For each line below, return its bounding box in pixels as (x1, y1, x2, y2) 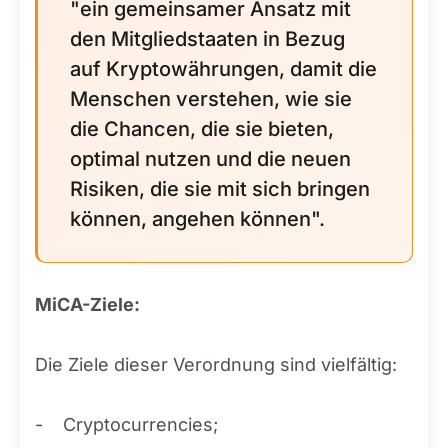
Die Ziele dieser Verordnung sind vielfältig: (35, 354, 397, 376)
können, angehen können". (70, 207, 325, 232)
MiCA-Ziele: (35, 294, 140, 316)
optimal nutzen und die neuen (70, 147, 351, 172)
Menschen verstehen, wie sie (70, 87, 352, 112)
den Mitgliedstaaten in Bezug (70, 27, 345, 52)
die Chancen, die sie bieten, (70, 117, 334, 142)
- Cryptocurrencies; (35, 414, 218, 436)
